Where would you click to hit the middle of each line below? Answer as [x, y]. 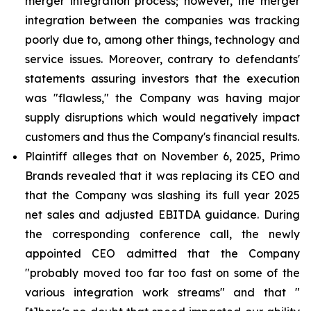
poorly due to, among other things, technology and [162, 40]
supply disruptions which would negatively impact [162, 117]
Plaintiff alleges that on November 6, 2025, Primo [162, 156]
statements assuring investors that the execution [162, 78]
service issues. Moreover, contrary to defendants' [162, 59]
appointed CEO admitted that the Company [162, 253]
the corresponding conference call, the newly [162, 234]
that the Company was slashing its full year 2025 [162, 195]
